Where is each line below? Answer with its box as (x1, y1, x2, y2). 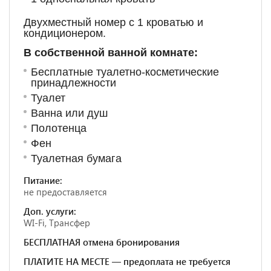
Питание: (24, 174, 62, 186)
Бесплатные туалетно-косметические (31, 66, 219, 78)
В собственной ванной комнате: (24, 47, 198, 59)
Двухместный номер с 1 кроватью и (24, 16, 203, 28)
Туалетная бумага (31, 152, 122, 165)
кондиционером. (24, 27, 106, 39)
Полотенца (31, 122, 87, 134)
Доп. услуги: (24, 205, 76, 217)
